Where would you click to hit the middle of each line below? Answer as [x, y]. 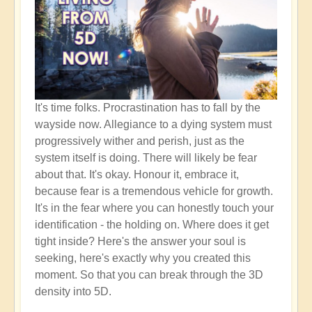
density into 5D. [73, 292]
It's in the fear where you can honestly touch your [154, 208]
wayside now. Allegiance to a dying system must [153, 125]
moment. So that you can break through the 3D [149, 275]
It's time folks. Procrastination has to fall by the [148, 108]
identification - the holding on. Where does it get [152, 225]
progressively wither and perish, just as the [140, 141]
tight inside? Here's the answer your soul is [140, 242]
